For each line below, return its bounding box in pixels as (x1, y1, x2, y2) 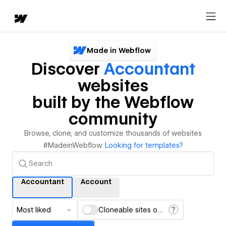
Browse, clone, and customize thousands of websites (24, 129, 202, 137)
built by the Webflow (32, 92, 194, 112)
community (68, 109, 158, 129)
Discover (31, 59, 104, 79)
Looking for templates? (104, 141, 183, 149)
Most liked (17, 206, 51, 214)
